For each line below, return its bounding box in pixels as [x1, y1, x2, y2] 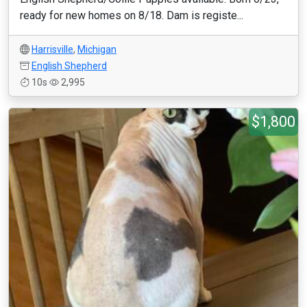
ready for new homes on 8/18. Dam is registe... [20, 9, 243, 22]
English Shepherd [32, 60, 107, 71]
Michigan [77, 44, 116, 55]
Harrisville [32, 44, 73, 55]
